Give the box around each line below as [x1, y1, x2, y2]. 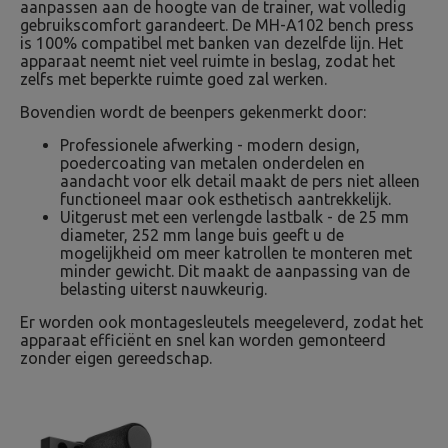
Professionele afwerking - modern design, [60, 136, 360, 154]
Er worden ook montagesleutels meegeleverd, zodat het [20, 313, 423, 331]
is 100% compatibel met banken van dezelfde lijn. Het [20, 34, 403, 52]
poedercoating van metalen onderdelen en [60, 154, 365, 172]
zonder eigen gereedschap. [20, 349, 212, 367]
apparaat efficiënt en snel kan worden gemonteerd [20, 331, 386, 349]
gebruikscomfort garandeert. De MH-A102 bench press [20, 16, 414, 34]
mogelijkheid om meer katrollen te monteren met [60, 244, 412, 262]
